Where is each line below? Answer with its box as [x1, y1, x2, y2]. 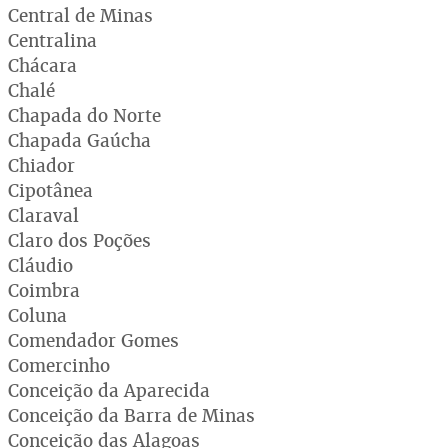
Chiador [8, 153, 75, 177]
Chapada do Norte [8, 103, 161, 127]
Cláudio [8, 253, 73, 277]
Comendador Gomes [8, 328, 179, 352]
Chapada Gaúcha [8, 128, 151, 152]
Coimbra [8, 278, 80, 302]
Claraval [8, 203, 79, 227]
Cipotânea [8, 178, 93, 202]
